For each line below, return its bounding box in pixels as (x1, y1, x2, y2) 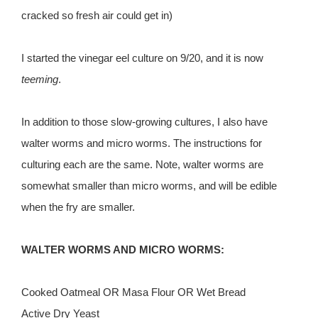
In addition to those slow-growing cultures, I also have (21, 116, 268, 128)
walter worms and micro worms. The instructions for (21, 137, 262, 150)
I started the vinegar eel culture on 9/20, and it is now (21, 52, 263, 65)
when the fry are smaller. (21, 201, 135, 214)
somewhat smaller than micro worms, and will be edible (21, 180, 277, 192)
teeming (21, 73, 58, 86)
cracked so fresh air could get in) (21, 9, 172, 22)
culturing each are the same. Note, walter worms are (21, 158, 263, 171)
